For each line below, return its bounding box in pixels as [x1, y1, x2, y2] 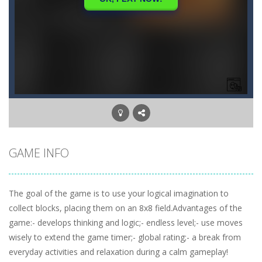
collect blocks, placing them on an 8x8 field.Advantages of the [9, 202, 242, 213]
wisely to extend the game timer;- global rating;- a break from [9, 232, 241, 243]
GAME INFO [9, 145, 69, 161]
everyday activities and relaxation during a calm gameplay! [9, 246, 228, 257]
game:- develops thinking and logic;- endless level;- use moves [9, 217, 243, 228]
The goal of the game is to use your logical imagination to [9, 188, 229, 199]
